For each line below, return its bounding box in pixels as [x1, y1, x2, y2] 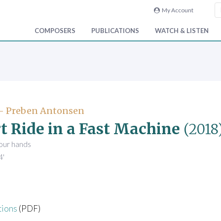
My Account [159, 6, 193, 14]
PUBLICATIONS [91, 27, 139, 35]
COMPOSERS [35, 27, 75, 35]
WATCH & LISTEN [155, 27, 209, 35]
